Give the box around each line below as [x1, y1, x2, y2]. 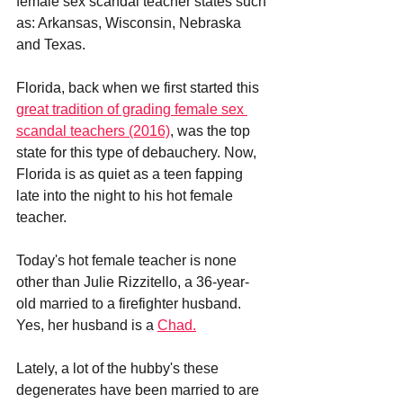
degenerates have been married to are [16, 381, 263, 398]
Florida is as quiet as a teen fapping [16, 166, 246, 182]
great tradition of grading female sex [16, 101, 247, 117]
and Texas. [16, 36, 89, 52]
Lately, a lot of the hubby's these [16, 360, 222, 376]
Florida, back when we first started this [16, 79, 263, 95]
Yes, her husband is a [16, 317, 157, 333]
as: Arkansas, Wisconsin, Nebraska [16, 14, 245, 31]
